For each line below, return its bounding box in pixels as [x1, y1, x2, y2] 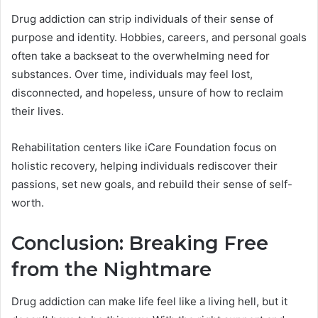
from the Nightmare [11, 258, 212, 282]
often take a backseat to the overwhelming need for [11, 49, 270, 63]
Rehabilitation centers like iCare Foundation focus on [11, 141, 277, 155]
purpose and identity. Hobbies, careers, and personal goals [11, 31, 307, 45]
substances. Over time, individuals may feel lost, [11, 67, 253, 82]
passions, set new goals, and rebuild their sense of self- [11, 177, 292, 192]
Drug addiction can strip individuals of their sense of [11, 12, 273, 26]
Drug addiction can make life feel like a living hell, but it [11, 294, 287, 308]
